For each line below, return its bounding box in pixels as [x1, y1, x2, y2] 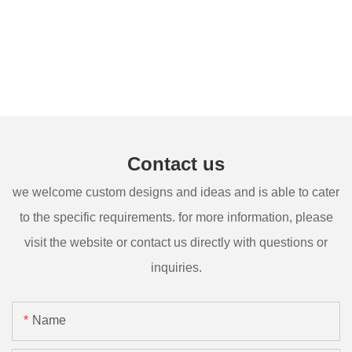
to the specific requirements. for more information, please [19, 210, 333, 224]
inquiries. [150, 260, 202, 274]
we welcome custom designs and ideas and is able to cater [13, 185, 339, 199]
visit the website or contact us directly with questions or [24, 235, 328, 249]
